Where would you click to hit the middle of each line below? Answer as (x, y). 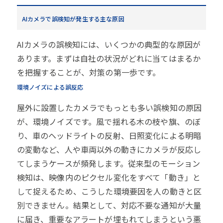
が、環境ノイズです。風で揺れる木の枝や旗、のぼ (109, 122)
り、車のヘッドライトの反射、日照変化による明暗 (109, 136)
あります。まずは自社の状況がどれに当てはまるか (109, 58)
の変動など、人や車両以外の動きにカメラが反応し (109, 150)
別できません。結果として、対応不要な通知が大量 (109, 205)
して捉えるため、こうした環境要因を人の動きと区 (109, 191)
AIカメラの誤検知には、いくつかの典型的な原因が (109, 45)
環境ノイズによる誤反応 (50, 87)
